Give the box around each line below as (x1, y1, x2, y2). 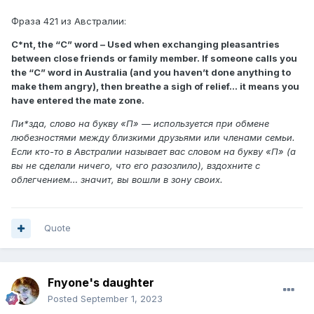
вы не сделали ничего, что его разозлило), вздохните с (11, 160, 260, 172)
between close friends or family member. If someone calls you (11, 53, 297, 64)
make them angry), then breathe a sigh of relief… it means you (11, 81, 299, 93)
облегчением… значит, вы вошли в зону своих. (11, 174, 223, 186)
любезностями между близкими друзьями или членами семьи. (11, 132, 295, 144)
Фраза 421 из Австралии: (11, 15, 126, 27)
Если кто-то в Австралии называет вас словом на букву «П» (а (11, 146, 296, 158)
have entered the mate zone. (11, 95, 144, 107)
